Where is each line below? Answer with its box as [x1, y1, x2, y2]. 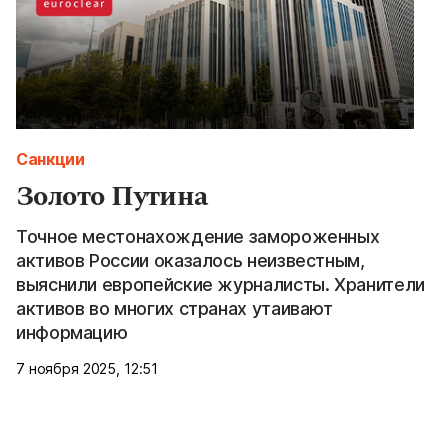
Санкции [16, 148, 85, 169]
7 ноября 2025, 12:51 [16, 359, 159, 377]
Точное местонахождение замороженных [16, 225, 380, 247]
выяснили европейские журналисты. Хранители [16, 273, 425, 295]
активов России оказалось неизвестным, [16, 249, 365, 271]
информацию [16, 321, 128, 343]
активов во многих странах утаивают [16, 297, 333, 319]
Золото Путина [16, 174, 208, 218]
